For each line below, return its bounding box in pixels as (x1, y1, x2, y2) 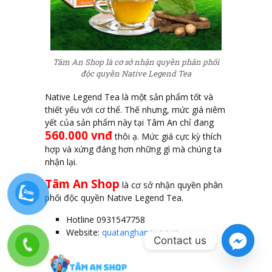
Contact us (154, 234, 206, 246)
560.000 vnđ (45, 127, 112, 143)
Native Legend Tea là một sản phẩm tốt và (45, 90, 213, 103)
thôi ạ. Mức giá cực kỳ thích (112, 130, 222, 142)
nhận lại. (45, 155, 77, 168)
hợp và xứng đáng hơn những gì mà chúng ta (45, 143, 222, 155)
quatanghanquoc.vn (102, 226, 179, 238)
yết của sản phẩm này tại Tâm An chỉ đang (45, 116, 214, 128)
